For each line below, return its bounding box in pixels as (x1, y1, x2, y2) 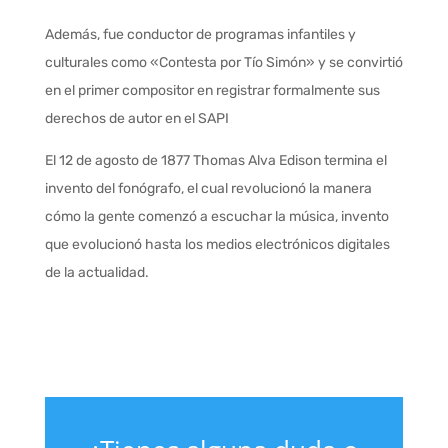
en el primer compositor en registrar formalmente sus (44, 82, 380, 100)
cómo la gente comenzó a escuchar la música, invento (44, 208, 389, 226)
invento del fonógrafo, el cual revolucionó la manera (44, 180, 372, 198)
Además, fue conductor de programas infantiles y (44, 26, 356, 44)
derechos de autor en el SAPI (44, 110, 229, 128)
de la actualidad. (44, 264, 149, 282)
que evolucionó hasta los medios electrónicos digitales (44, 236, 390, 254)
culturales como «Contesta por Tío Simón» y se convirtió (44, 54, 403, 72)
